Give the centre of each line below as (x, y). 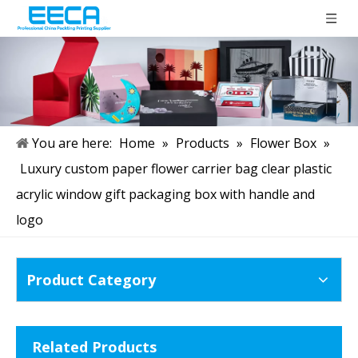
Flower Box (283, 143)
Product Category (91, 280)
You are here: (72, 143)
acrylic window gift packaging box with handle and (165, 195)
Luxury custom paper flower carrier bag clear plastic (176, 169)
